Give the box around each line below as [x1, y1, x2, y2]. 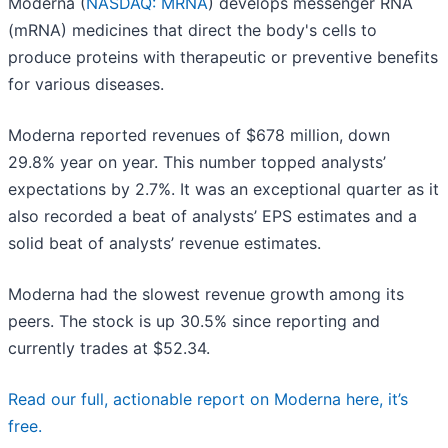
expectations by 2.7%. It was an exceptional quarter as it [8, 179, 439, 200]
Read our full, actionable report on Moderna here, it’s [8, 389, 408, 410]
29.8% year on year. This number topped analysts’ [8, 152, 386, 173]
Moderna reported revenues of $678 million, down [8, 125, 390, 146]
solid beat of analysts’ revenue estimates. [8, 233, 321, 254]
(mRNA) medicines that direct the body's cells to [8, 20, 377, 41]
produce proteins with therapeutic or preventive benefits [8, 47, 438, 68]
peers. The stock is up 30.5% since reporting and [8, 311, 380, 332]
